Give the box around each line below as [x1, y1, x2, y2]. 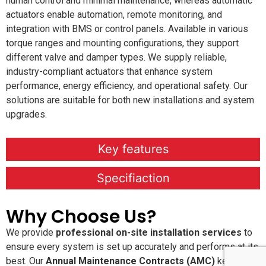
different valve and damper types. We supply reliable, [6, 52, 227, 64]
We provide [6, 227, 56, 239]
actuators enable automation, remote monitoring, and [6, 9, 222, 21]
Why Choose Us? [6, 204, 156, 230]
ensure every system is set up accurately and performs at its [6, 241, 258, 253]
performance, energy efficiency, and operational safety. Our [6, 80, 248, 92]
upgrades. [6, 109, 47, 121]
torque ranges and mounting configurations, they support [6, 37, 239, 49]
